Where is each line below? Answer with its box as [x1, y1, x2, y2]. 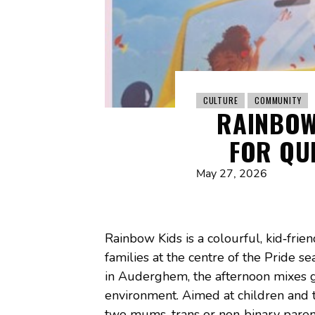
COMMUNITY [255, 94, 302, 106]
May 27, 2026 [195, 165, 267, 181]
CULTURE [202, 94, 238, 106]
